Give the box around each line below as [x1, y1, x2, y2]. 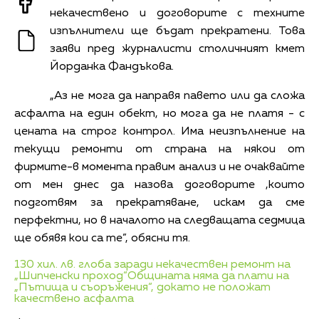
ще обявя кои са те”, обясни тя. [14, 232, 190, 244]
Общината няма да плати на [127, 270, 289, 282]
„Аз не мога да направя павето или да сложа [50, 90, 305, 102]
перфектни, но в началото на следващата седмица [14, 214, 305, 226]
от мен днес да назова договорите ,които [14, 179, 305, 191]
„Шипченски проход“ [14, 270, 127, 282]
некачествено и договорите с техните [50, 7, 305, 19]
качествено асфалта [14, 293, 134, 305]
